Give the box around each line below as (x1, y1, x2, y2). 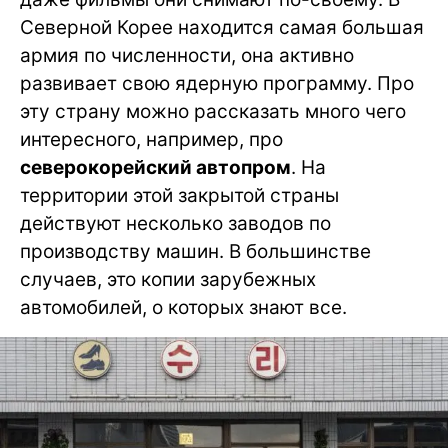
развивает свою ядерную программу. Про (20, 72, 414, 95)
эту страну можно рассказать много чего (20, 100, 406, 123)
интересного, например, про (20, 128, 283, 151)
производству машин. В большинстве (20, 240, 371, 263)
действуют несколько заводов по (20, 212, 331, 235)
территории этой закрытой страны (20, 184, 339, 207)
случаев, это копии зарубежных (20, 268, 316, 291)
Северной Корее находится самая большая (20, 16, 424, 39)
